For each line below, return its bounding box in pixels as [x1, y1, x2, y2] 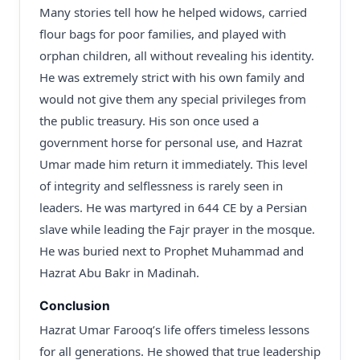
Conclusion [39, 298, 110, 313]
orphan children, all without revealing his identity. [39, 47, 314, 63]
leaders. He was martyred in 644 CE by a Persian [39, 199, 307, 215]
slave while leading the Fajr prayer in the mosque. [39, 221, 315, 237]
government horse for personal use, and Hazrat [39, 134, 302, 150]
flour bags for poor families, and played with [39, 26, 286, 42]
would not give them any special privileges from [39, 91, 306, 107]
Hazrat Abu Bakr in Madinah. [39, 264, 199, 280]
